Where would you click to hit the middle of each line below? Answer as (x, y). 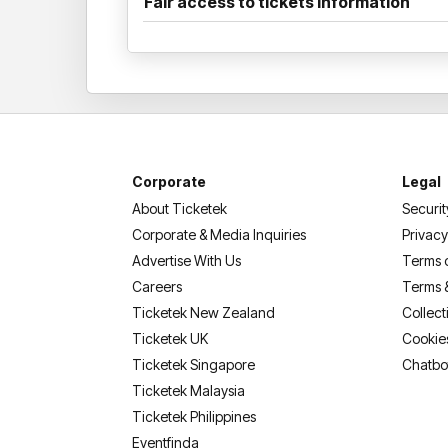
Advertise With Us (186, 260)
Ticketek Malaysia (188, 390)
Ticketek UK (170, 338)
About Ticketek (179, 208)
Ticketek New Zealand (203, 312)
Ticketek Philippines (194, 416)
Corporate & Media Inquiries (219, 234)
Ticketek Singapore (193, 364)
